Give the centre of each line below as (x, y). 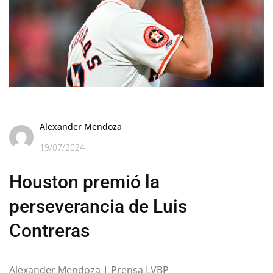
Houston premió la (84, 182)
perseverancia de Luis (98, 206)
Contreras (49, 230)
